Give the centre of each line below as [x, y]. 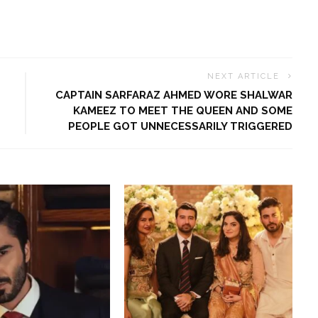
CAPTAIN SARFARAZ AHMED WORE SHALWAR [174, 95]
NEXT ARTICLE [244, 77]
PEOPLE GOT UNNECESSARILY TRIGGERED [181, 127]
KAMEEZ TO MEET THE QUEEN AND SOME [183, 111]
